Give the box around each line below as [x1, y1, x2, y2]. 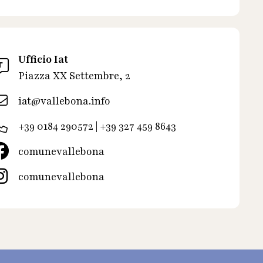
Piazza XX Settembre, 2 [18, 69, 131, 83]
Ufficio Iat [18, 52, 69, 67]
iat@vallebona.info [18, 94, 111, 109]
